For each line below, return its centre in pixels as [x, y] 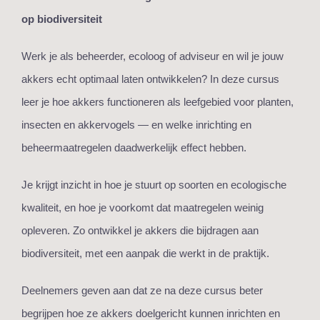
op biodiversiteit [62, 19]
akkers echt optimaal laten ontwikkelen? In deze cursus [150, 79]
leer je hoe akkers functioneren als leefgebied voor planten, [157, 102]
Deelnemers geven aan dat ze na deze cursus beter [142, 291]
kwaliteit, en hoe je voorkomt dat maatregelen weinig [142, 208]
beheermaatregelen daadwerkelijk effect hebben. [134, 148]
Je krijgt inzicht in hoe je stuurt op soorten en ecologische [154, 185]
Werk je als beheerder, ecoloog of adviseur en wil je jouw [152, 56]
